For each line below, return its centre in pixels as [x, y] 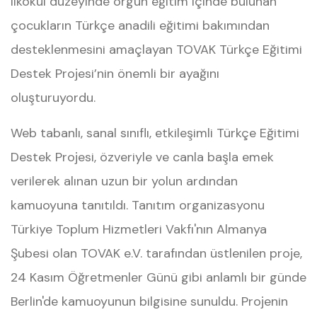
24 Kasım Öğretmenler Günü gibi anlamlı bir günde [158, 277]
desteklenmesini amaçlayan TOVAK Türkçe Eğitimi [156, 50]
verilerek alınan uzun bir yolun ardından [124, 181]
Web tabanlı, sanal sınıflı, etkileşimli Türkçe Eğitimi [155, 133]
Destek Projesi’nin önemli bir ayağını [115, 74]
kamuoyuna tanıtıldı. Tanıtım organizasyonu [138, 205]
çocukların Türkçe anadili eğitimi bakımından [140, 25]
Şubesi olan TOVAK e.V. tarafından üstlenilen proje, [156, 253]
